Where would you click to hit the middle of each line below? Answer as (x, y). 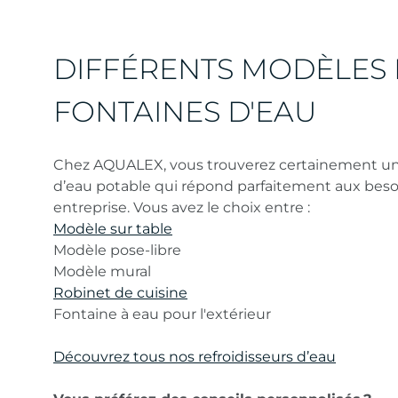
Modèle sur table (113, 229)
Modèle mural (102, 271)
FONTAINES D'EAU (185, 111)
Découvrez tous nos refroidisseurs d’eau (195, 357)
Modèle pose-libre (117, 250)
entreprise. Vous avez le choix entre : (182, 207)
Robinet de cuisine (120, 293)
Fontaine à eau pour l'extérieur (162, 314)
